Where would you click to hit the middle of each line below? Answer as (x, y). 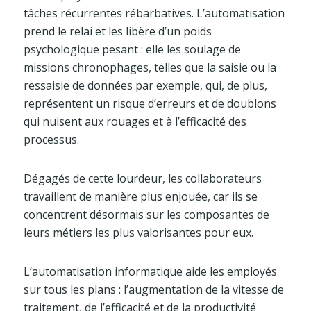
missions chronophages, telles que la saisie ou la (150, 68)
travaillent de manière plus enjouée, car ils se (140, 197)
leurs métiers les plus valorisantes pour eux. (138, 233)
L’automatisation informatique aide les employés (150, 272)
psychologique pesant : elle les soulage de (132, 50)
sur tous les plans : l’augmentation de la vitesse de (153, 290)
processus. (51, 140)
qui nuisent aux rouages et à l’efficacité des (135, 122)
